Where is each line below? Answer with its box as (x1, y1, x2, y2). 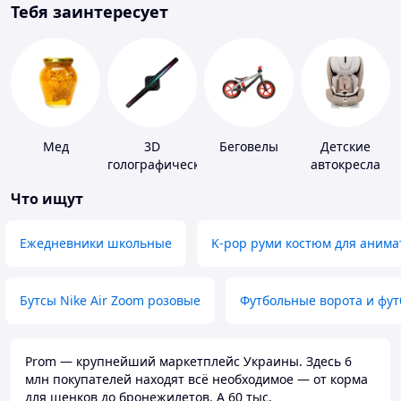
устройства (117, 174, 187, 192)
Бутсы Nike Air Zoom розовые (20, 292, 200, 310)
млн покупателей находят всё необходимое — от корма (25, 371, 368, 388)
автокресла (311, 156, 380, 174)
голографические (107, 156, 215, 174)
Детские (320, 138, 371, 156)
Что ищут (11, 189, 83, 209)
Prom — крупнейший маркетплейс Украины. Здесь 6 (25, 353, 352, 371)
